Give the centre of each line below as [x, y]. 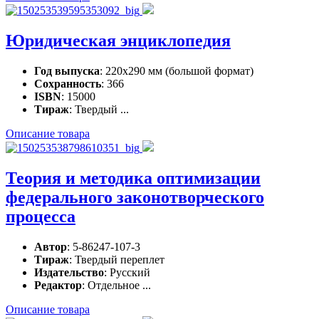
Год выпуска [67, 71]
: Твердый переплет [117, 259]
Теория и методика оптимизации [133, 178]
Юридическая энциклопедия [118, 41]
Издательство [69, 272]
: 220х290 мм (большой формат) [177, 71]
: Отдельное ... [116, 285]
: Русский [127, 272]
